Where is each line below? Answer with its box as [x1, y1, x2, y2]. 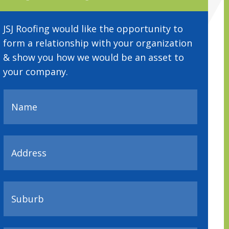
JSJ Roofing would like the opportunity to [3, 22, 183, 35]
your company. [3, 65, 68, 78]
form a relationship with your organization [3, 37, 192, 50]
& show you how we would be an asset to [3, 51, 184, 64]
